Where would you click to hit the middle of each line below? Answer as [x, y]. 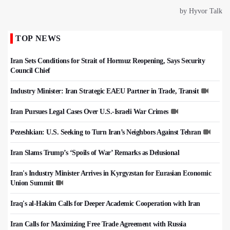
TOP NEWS [39, 39]
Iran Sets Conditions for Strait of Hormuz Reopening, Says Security [108, 61]
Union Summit [32, 183]
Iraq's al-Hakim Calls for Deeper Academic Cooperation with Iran [105, 204]
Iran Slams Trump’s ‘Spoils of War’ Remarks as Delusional [95, 153]
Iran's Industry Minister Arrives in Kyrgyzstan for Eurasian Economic [111, 174]
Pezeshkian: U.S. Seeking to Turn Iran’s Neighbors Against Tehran [106, 132]
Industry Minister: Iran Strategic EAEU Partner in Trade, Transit [104, 91]
